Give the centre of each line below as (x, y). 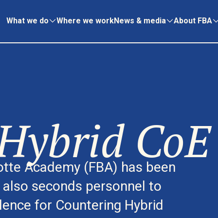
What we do (27, 20)
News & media (140, 20)
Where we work (85, 20)
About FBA (193, 20)
